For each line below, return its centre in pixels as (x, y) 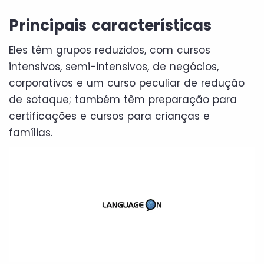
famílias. (31, 132)
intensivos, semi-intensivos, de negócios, (114, 66)
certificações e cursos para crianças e (109, 116)
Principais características (110, 25)
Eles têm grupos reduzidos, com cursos (110, 50)
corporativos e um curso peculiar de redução (127, 83)
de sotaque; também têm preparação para (123, 99)
